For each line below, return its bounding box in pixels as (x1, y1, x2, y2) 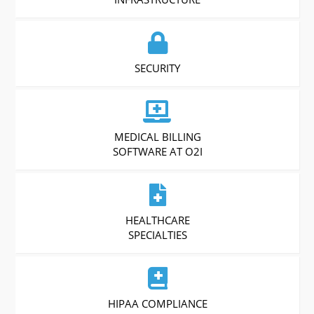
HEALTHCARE (125, 213, 190, 228)
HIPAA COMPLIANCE (107, 296, 207, 311)
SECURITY (135, 61, 181, 76)
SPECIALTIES (128, 228, 187, 243)
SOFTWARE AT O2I (112, 144, 203, 159)
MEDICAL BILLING (114, 130, 201, 144)
